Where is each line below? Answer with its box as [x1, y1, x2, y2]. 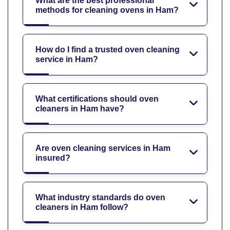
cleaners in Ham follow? [35, 202, 128, 212]
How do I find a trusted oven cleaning [35, 45, 180, 54]
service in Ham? [35, 54, 98, 64]
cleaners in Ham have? [35, 104, 124, 113]
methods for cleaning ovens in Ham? [35, 5, 179, 14]
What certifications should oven [35, 94, 159, 103]
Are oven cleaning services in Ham [35, 143, 170, 152]
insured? [35, 153, 70, 162]
